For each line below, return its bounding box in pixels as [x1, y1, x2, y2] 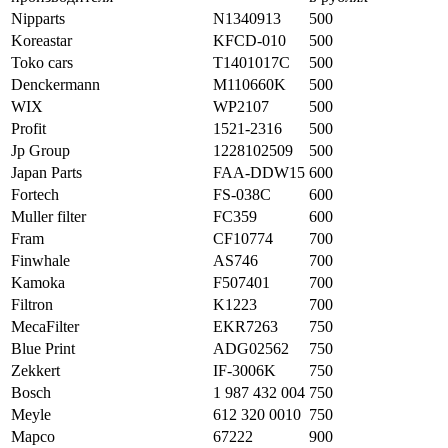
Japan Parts [11, 163, 82, 181]
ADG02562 [213, 339, 289, 357]
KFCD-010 [213, 31, 286, 49]
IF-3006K [213, 361, 276, 379]
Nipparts [11, 9, 65, 27]
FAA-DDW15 [213, 163, 305, 181]
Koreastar [11, 31, 72, 49]
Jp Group [11, 141, 70, 159]
